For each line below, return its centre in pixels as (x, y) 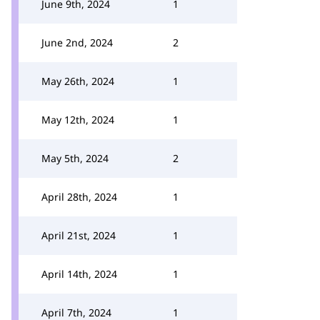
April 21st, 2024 (79, 235)
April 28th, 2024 (79, 197)
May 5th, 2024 (75, 158)
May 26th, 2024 (78, 81)
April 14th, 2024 (79, 274)
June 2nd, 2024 (77, 42)
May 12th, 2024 (78, 120)
